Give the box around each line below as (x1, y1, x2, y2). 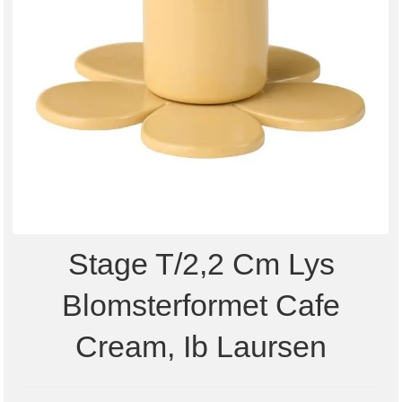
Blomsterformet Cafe (62, 287, 340, 322)
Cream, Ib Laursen (75, 328, 327, 363)
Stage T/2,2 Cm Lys (67, 246, 335, 281)
